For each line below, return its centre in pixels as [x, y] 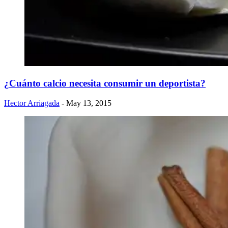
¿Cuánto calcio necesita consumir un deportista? [105, 83]
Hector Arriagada [32, 103]
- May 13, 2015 [87, 103]
